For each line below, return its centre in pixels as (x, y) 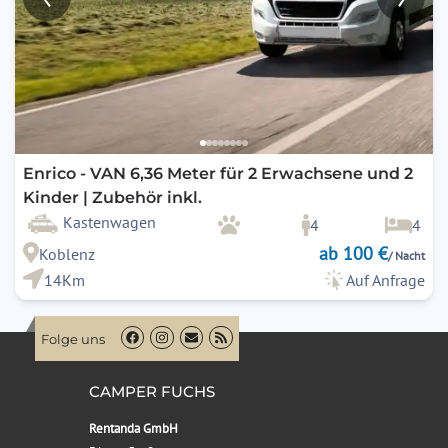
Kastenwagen (109, 221)
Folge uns (73, 339)
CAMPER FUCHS (152, 391)
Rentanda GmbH (133, 428)
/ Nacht (406, 255)
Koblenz (66, 253)
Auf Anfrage (385, 279)
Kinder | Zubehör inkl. (112, 197)
